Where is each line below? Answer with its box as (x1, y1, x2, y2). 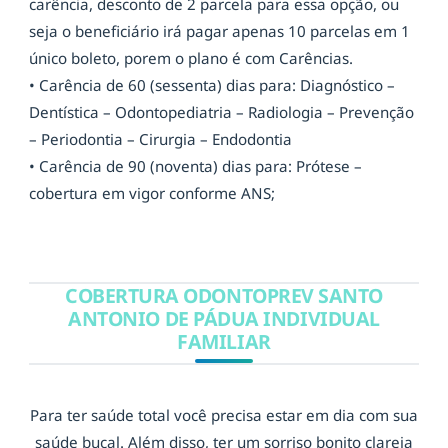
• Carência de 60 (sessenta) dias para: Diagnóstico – (29, 74, 395, 95)
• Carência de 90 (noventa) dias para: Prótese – (29, 155, 362, 176)
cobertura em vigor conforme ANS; (29, 182, 275, 203)
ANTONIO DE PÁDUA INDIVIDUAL (68, 304, 380, 332)
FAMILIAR (177, 327, 271, 355)
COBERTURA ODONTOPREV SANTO (64, 281, 384, 309)
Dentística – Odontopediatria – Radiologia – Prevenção (29, 101, 414, 122)
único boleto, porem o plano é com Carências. (29, 47, 353, 68)
